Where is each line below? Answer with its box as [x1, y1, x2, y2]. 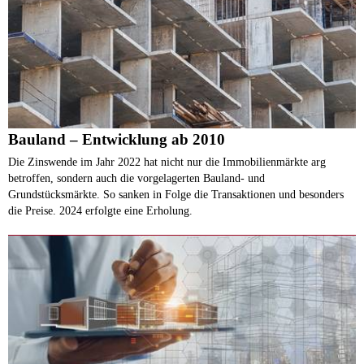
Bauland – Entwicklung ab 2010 [8, 130, 225, 148]
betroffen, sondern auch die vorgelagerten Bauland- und [8, 171, 265, 184]
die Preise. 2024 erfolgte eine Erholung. [8, 203, 193, 217]
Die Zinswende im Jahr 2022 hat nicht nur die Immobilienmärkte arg [8, 154, 326, 168]
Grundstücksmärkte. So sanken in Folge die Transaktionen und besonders [8, 187, 344, 201]
